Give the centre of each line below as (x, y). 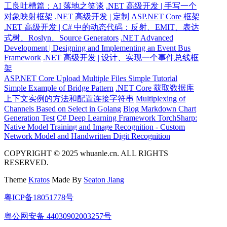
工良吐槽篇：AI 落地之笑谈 (54, 6)
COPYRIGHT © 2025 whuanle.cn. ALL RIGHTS (86, 154)
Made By (67, 180)
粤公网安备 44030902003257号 (58, 216)
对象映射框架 (28, 17)
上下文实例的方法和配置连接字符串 (69, 99)
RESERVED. (26, 163)
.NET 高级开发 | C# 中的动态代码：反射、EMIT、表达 (102, 27)
